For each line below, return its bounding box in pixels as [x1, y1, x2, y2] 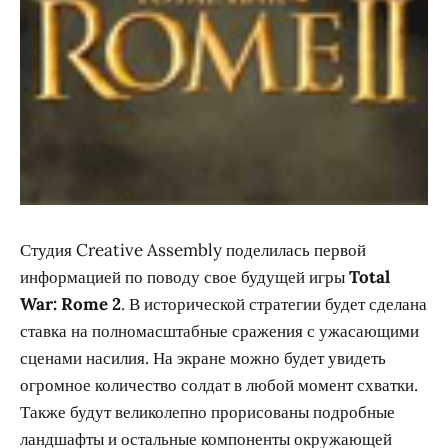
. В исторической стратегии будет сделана [121, 292, 427, 315]
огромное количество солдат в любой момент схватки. [20, 373, 418, 396]
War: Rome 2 [20, 292, 121, 315]
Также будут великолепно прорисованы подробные [20, 400, 395, 423]
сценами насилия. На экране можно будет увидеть [20, 346, 386, 369]
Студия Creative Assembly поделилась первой [20, 238, 366, 261]
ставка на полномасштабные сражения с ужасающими [20, 319, 419, 342]
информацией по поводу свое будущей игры [20, 265, 349, 288]
